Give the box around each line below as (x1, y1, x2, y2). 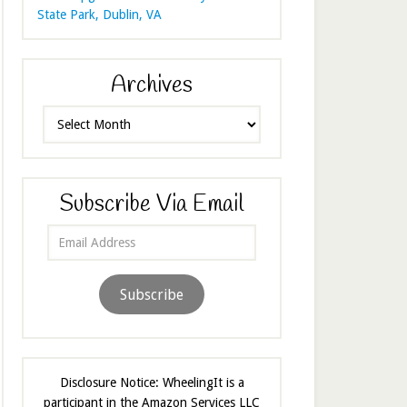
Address (46, 246, 92, 262)
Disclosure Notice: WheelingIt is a (59, 375, 244, 391)
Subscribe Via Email (60, 190, 243, 221)
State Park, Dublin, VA (37, 7, 162, 23)
